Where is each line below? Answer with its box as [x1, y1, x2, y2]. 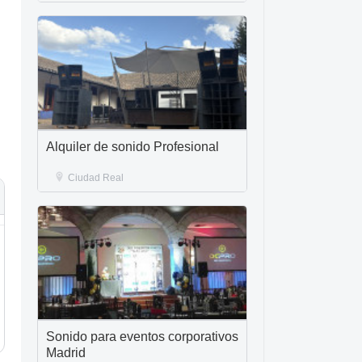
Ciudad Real [68, 172, 124, 183]
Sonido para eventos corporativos [46, 330, 238, 343]
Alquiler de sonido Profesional [46, 140, 219, 154]
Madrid [46, 346, 86, 360]
